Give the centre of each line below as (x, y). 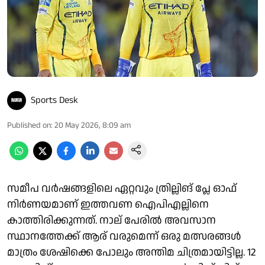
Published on (29, 125)
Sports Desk (54, 100)
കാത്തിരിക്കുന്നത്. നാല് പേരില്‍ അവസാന (112, 220)
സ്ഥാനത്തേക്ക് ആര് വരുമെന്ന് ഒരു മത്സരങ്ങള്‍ (124, 236)
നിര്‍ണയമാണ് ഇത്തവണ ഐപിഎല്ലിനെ (108, 204)
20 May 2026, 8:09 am (93, 125)
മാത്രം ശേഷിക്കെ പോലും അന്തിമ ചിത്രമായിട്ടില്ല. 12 (131, 252)
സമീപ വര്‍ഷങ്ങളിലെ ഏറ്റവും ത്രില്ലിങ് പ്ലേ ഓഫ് (122, 188)
